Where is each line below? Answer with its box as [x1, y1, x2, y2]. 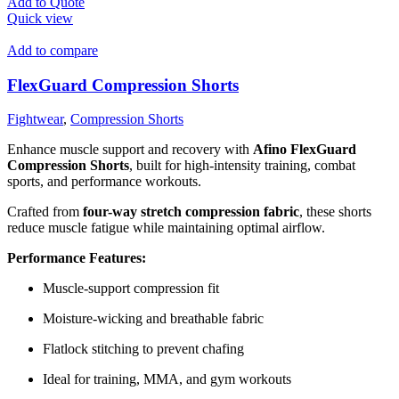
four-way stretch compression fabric [83, 204, 299, 220]
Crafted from [7, 204, 83, 220]
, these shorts [299, 204, 371, 220]
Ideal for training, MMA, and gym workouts [43, 371, 291, 387]
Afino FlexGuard [253, 142, 356, 158]
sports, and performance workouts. [7, 174, 201, 190]
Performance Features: [7, 250, 146, 266]
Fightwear [7, 111, 63, 127]
